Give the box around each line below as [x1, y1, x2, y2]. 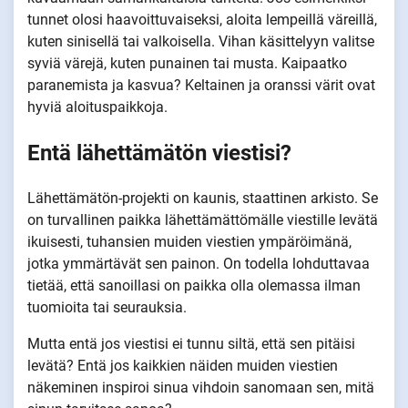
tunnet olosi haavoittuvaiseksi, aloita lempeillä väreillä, [27, 11, 377, 29]
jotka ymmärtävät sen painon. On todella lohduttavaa [27, 255, 370, 273]
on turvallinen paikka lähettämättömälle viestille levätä [27, 211, 378, 229]
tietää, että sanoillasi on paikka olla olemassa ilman [27, 277, 361, 295]
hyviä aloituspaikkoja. [27, 98, 168, 117]
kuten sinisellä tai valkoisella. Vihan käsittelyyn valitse [27, 33, 374, 51]
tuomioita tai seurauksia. [27, 299, 187, 317]
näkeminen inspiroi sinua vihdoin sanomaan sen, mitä [27, 379, 374, 397]
